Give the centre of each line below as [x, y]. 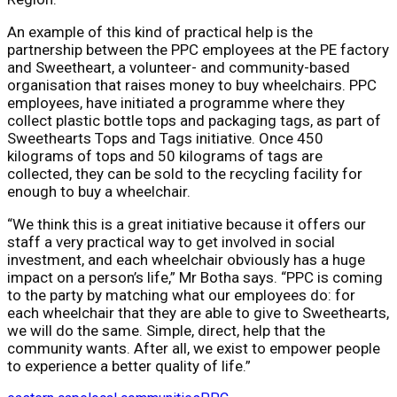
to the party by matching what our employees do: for [181, 295]
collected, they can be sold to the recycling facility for [185, 173]
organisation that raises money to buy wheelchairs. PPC [192, 85]
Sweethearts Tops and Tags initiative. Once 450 [165, 138]
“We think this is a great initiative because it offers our [187, 224]
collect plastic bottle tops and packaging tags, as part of [194, 120]
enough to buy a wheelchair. [99, 191]
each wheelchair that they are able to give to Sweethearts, [198, 312]
